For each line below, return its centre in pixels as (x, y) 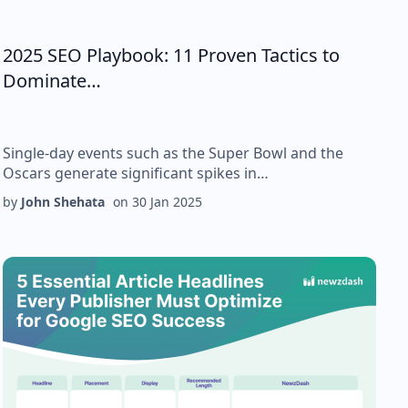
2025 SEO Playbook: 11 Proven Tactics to (172, 55)
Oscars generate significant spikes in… (136, 173)
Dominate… (52, 81)
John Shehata (63, 202)
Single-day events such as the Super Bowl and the (173, 153)
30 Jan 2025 (168, 202)
